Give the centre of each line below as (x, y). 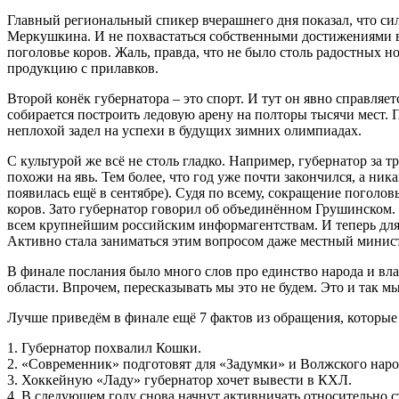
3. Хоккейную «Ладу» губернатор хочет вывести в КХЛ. (179, 380)
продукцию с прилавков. (83, 69)
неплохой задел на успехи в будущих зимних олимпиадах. (184, 131)
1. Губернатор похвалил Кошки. (104, 348)
